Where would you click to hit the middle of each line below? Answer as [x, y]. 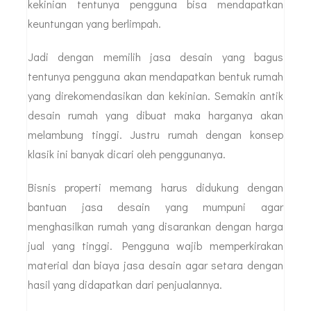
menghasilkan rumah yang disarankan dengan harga [155, 226]
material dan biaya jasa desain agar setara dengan [155, 264]
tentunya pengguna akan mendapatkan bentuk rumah [155, 76]
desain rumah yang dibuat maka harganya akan [155, 115]
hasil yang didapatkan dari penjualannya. [125, 284]
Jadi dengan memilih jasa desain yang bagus [155, 56]
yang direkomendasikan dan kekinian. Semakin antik [155, 95]
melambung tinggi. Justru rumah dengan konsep [155, 134]
